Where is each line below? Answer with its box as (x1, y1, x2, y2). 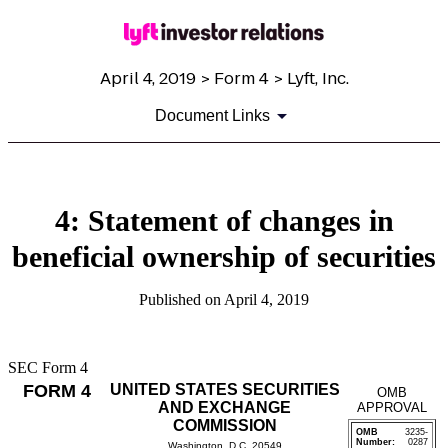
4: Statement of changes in (54, 204, 394, 238)
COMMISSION (172, 417, 277, 435)
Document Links (154, 107, 270, 125)
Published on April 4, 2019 (139, 291, 309, 309)
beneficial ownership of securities (12, 240, 436, 274)
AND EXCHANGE (158, 399, 291, 417)
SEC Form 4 (8, 359, 88, 377)
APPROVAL (357, 400, 427, 416)
